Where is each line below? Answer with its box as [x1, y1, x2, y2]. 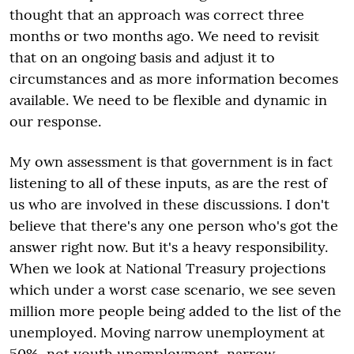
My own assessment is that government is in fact [9, 152, 333, 171]
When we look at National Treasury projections [9, 258, 326, 277]
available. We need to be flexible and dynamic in [9, 90, 327, 109]
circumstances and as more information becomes [9, 69, 338, 88]
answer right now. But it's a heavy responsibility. [9, 237, 328, 256]
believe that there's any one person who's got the [9, 216, 338, 235]
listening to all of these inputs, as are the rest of [9, 173, 327, 192]
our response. [9, 111, 101, 130]
